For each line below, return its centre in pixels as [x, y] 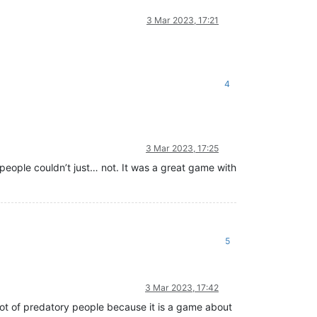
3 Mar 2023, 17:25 [182, 148]
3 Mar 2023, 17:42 [182, 287]
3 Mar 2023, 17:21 [183, 20]
